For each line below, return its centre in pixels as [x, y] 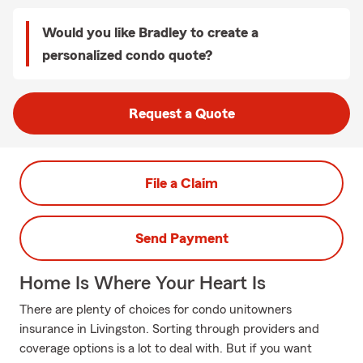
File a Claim [181, 183]
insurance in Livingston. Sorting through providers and [169, 329]
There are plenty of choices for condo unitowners [156, 310]
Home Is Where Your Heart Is [143, 284]
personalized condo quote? [127, 55]
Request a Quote [181, 113]
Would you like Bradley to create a [150, 32]
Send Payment [181, 238]
